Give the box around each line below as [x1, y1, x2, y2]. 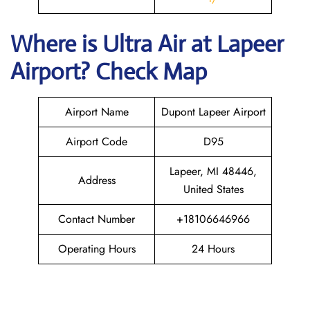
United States [183, 181, 244, 197]
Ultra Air [102, 30, 191, 58]
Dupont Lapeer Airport [161, 104, 266, 120]
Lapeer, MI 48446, [170, 163, 257, 179]
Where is [10, 30, 102, 58]
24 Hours [192, 241, 235, 257]
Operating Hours [57, 241, 136, 257]
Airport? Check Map [10, 57, 207, 86]
